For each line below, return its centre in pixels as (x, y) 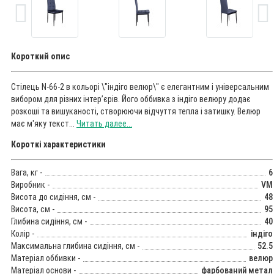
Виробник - (30, 185)
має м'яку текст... (44, 124)
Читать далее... (104, 124)
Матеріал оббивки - (46, 258)
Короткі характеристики (58, 145)
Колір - (23, 234)
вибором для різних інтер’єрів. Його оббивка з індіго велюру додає (131, 99)
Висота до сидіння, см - (53, 197)
